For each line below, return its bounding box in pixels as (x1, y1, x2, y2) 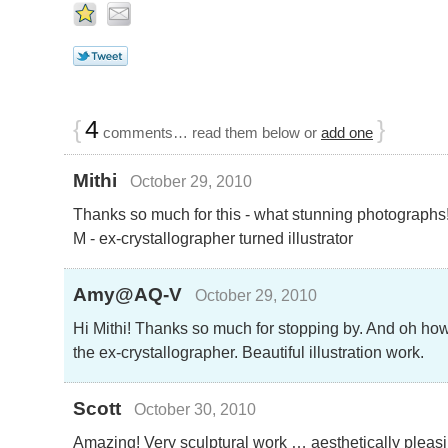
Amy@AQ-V (73, 283, 182, 305)
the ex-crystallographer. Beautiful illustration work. (73, 342, 424, 361)
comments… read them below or (99, 124, 321, 141)
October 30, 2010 (133, 399, 256, 418)
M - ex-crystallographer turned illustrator (73, 228, 353, 247)
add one (321, 124, 373, 141)
